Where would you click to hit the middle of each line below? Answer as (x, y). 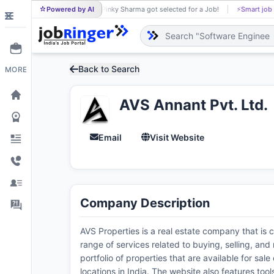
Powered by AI (70, 9)
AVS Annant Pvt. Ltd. (194, 105)
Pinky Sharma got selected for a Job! (158, 9)
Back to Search (109, 69)
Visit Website (177, 137)
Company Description (145, 203)
